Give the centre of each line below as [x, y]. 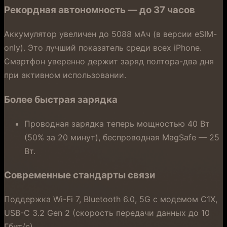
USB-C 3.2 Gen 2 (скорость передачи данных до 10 [107, 213]
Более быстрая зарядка [61, 99]
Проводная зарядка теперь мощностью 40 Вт [117, 123]
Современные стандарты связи [80, 175]
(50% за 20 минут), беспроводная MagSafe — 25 [122, 137]
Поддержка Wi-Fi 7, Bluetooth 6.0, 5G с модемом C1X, [111, 199]
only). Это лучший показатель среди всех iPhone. [103, 48]
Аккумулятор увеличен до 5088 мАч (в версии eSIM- [110, 34]
